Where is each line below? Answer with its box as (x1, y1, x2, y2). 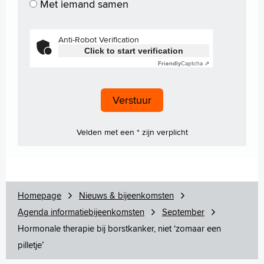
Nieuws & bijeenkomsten (79, 189, 174, 202)
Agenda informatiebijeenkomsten (18, 205, 144, 218)
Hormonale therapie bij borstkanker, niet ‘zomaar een (18, 222, 221, 235)
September (162, 205, 204, 218)
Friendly (158, 58, 181, 68)
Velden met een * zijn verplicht (76, 125, 188, 138)
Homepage (18, 189, 61, 202)
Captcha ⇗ (181, 58, 209, 67)
